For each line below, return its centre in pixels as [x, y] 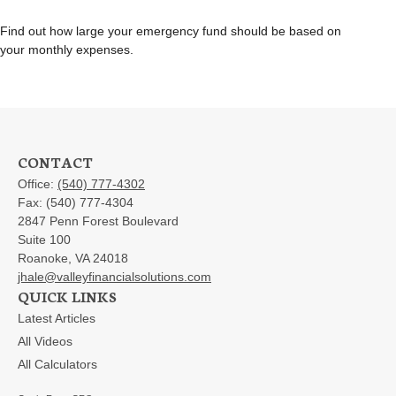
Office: [38, 183]
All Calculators [57, 364]
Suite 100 [44, 239]
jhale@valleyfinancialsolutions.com [114, 276]
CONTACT [55, 161]
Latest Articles [57, 318]
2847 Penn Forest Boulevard [98, 221]
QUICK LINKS [67, 295]
